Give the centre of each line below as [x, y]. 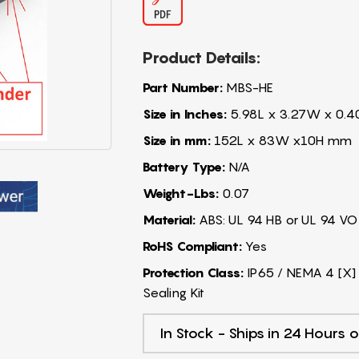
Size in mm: [176, 140]
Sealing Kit [173, 292]
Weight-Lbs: [180, 193]
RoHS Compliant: [192, 246]
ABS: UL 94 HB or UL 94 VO [276, 219]
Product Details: [201, 57]
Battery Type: [184, 166]
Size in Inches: [184, 113]
